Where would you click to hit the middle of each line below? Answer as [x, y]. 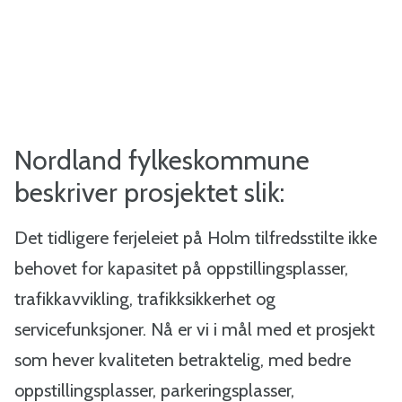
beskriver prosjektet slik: [149, 192]
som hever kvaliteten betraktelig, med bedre [183, 360]
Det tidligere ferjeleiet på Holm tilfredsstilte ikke [196, 238]
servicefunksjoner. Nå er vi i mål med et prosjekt [195, 329]
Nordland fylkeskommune [162, 160]
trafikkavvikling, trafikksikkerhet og [145, 299]
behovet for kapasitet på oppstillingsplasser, [181, 268]
